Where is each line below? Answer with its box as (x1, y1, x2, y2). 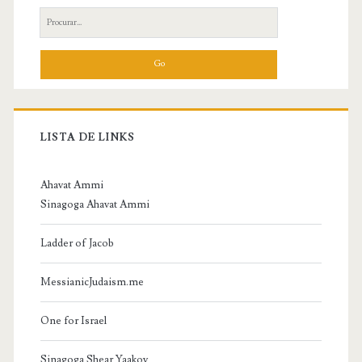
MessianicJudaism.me (40, 275, 144, 288)
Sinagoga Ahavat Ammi (40, 197, 149, 211)
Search (39, 11, 71, 24)
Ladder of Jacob (40, 236, 114, 250)
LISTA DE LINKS (40, 130, 136, 144)
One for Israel (40, 314, 107, 327)
